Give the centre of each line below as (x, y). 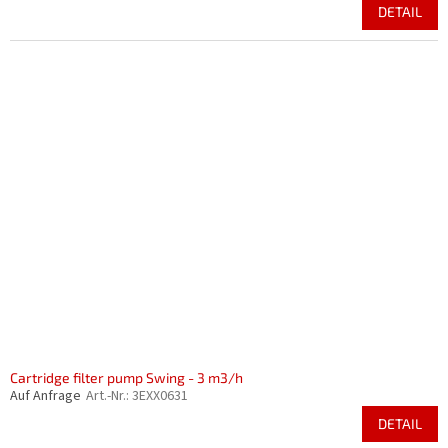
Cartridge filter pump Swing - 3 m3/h (126, 377)
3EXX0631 (160, 396)
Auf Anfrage (45, 396)
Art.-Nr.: (109, 396)
